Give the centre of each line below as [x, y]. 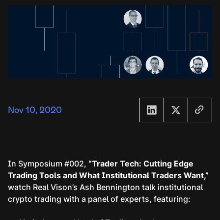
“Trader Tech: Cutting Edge [141, 164]
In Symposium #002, [48, 164]
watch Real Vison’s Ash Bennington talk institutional [105, 187]
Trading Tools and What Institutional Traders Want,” [108, 176]
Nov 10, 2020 [35, 110]
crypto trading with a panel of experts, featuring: [99, 199]
